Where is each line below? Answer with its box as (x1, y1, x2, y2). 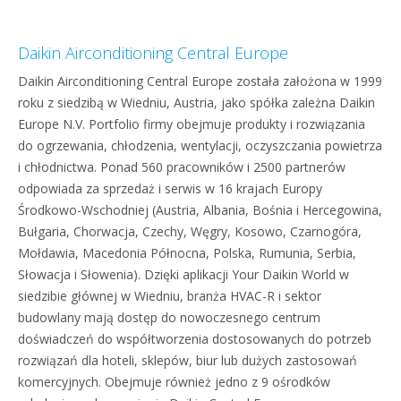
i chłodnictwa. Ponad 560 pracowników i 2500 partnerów (18, 158, 346, 175)
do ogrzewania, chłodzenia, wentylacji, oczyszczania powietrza (18, 137, 382, 154)
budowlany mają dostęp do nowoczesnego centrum (18, 309, 320, 326)
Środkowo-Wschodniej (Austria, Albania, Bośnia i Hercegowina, (18, 201, 382, 218)
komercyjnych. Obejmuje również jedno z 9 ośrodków (18, 373, 330, 390)
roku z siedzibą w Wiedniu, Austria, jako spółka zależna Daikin (18, 94, 375, 111)
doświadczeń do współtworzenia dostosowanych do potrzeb (18, 330, 371, 347)
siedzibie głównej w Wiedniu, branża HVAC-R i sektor (18, 287, 321, 304)
